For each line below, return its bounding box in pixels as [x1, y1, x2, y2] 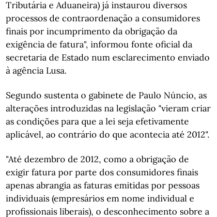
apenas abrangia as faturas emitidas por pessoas [6, 180, 200, 191]
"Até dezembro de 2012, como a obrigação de [6, 154, 189, 165]
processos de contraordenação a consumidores [6, 13, 200, 24]
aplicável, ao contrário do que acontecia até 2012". [6, 129, 209, 140]
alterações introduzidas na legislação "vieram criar [6, 103, 211, 114]
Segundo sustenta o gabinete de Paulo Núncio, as [6, 90, 207, 101]
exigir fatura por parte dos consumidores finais [6, 167, 198, 178]
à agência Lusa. [6, 65, 66, 76]
